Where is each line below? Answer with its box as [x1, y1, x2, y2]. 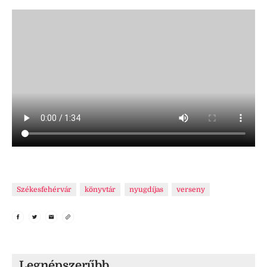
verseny [176, 185, 206, 194]
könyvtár [85, 185, 116, 194]
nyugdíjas [129, 185, 163, 194]
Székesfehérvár [17, 185, 72, 194]
